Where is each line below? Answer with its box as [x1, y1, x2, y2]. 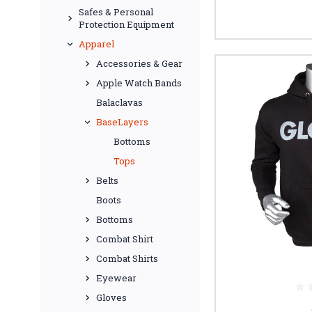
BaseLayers [96, 116, 148, 128]
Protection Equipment [79, 18, 174, 31]
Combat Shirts [96, 252, 158, 265]
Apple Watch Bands [96, 77, 182, 89]
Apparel [79, 38, 114, 50]
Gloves [96, 291, 127, 304]
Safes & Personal [79, 6, 153, 18]
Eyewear [96, 272, 136, 284]
